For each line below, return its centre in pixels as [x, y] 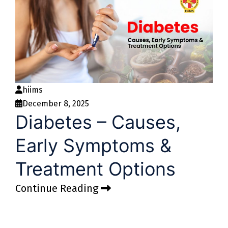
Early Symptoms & [93, 146]
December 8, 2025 [56, 104]
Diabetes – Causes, [98, 122]
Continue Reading [58, 189]
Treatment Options [95, 169]
